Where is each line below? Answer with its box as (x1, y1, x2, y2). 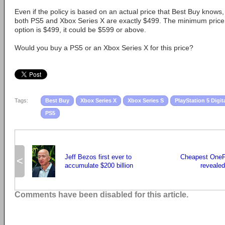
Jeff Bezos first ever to (65, 153, 132, 161)
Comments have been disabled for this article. (15, 190, 188, 199)
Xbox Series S (128, 97, 164, 103)
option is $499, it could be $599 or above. (15, 25, 146, 34)
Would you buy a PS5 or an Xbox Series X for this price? (15, 43, 193, 52)
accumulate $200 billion (65, 161, 133, 169)
